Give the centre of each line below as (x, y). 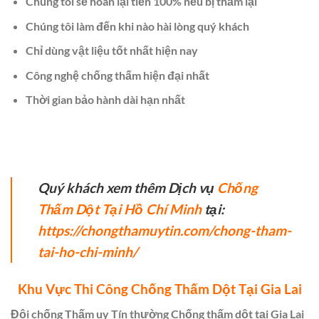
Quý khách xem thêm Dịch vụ (127, 188)
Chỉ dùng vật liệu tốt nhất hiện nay (111, 51)
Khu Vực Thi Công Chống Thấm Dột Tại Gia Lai (159, 288)
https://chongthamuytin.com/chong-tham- (164, 230)
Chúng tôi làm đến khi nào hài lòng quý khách (137, 26)
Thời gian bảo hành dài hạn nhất (105, 100)
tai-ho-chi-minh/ (88, 252)
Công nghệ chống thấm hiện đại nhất (117, 75)
